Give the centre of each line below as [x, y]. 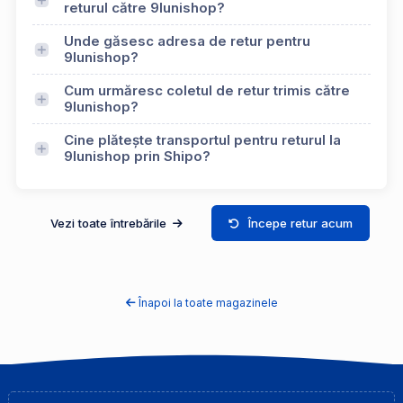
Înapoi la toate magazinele [208, 303]
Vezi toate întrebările [110, 223]
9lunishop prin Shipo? [137, 157]
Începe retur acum [301, 223]
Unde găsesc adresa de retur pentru [187, 41]
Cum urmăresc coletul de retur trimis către [207, 91]
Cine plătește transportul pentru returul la [202, 140]
